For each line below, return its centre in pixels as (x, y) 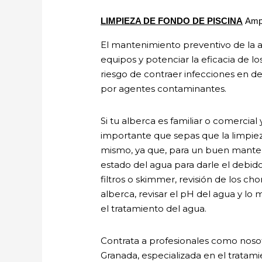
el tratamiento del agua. (154, 208)
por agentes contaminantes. (164, 88)
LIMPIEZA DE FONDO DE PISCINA (172, 21)
